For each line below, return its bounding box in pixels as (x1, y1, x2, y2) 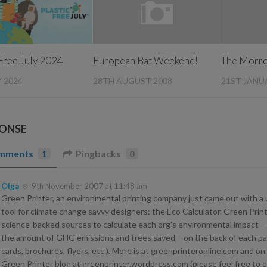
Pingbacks (76, 147, 121, 159)
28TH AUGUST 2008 (93, 75, 173, 86)
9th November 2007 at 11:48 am (32, 181, 147, 191)
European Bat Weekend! (93, 54, 198, 67)
